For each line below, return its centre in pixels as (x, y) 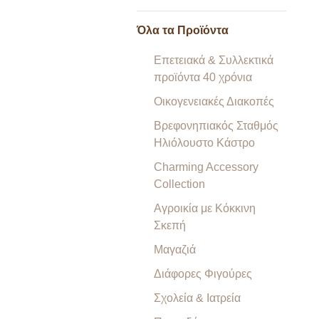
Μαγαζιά (175, 250)
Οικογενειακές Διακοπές (214, 101)
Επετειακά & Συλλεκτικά (214, 60)
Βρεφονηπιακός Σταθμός (216, 126)
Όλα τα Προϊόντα (183, 30)
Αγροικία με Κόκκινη (205, 208)
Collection (179, 184)
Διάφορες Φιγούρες (203, 274)
